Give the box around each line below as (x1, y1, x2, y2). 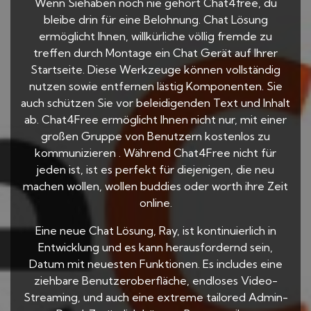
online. (139, 196, 172, 210)
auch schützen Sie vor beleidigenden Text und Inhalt (21, 96, 290, 110)
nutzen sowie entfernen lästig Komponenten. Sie (28, 79, 283, 93)
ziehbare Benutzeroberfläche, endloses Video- (33, 274, 278, 287)
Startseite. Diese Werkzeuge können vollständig (31, 62, 280, 76)
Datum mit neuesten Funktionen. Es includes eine (28, 257, 283, 271)
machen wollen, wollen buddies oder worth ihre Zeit (23, 179, 288, 193)
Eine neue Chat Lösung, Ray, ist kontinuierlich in (35, 224, 276, 237)
